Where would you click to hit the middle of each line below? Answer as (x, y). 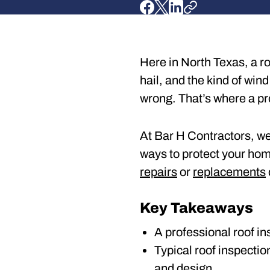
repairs (159, 172)
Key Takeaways (196, 208)
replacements (229, 172)
